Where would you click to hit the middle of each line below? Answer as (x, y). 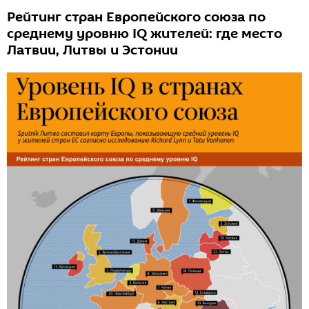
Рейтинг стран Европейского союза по (136, 17)
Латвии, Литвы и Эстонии (92, 50)
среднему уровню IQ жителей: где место (144, 34)
